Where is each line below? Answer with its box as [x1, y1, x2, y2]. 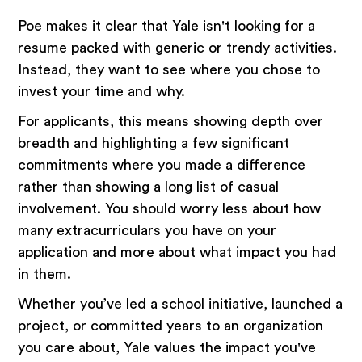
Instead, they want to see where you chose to [18, 62, 321, 78]
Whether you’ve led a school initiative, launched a [18, 297, 343, 312]
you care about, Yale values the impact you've [18, 340, 317, 356]
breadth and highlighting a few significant [18, 136, 290, 151]
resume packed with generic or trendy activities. [18, 40, 338, 56]
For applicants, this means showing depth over [18, 114, 324, 129]
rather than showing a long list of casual [18, 179, 280, 195]
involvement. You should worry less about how [18, 201, 322, 217]
